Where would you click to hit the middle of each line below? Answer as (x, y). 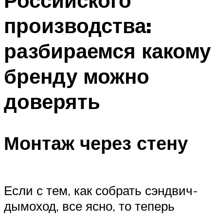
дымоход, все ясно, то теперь (89, 206)
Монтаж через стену (96, 143)
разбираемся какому (107, 51)
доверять (52, 101)
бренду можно (77, 76)
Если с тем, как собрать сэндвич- (101, 191)
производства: (78, 26)
